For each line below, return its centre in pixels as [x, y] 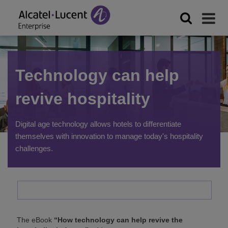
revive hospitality [83, 99]
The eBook [35, 220]
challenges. [34, 148]
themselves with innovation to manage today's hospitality [109, 136]
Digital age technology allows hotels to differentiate [98, 124]
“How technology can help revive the [118, 220]
